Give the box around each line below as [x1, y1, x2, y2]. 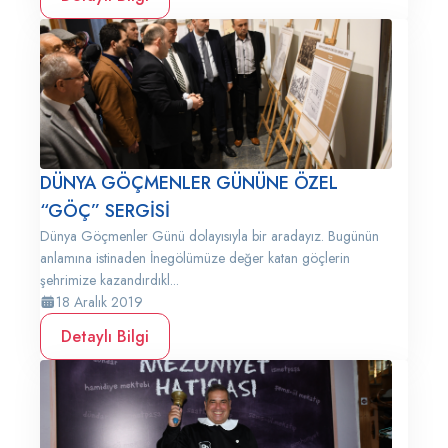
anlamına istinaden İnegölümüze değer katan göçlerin [40, 248, 350, 268]
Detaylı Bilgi [61, 325, 149, 348]
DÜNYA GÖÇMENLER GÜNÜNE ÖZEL [40, 170, 338, 196]
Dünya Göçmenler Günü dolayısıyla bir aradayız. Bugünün [40, 226, 379, 246]
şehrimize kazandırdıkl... [40, 270, 179, 290]
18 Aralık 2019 [56, 292, 143, 312]
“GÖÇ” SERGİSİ [40, 198, 170, 224]
